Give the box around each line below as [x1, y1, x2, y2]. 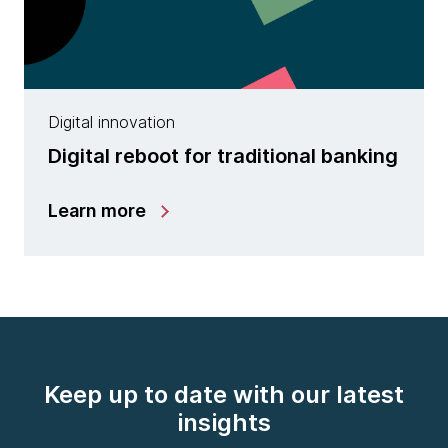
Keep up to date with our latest [44, 380, 404, 410]
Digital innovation [48, 112, 175, 133]
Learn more [48, 200, 146, 222]
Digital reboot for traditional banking [48, 144, 398, 169]
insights [177, 408, 271, 438]
